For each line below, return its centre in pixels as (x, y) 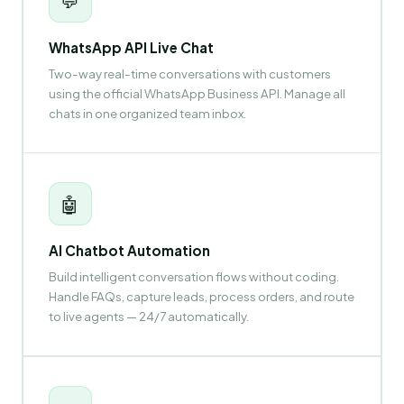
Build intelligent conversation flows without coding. (193, 276)
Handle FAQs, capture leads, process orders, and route (201, 296)
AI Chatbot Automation (129, 250)
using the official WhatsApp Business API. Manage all (197, 93)
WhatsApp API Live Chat (131, 47)
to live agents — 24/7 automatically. (148, 316)
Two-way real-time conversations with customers (189, 73)
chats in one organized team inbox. (147, 113)
